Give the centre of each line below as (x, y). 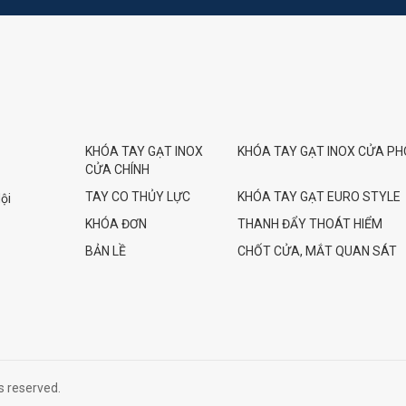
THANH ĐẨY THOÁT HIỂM (310, 223)
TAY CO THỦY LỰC (137, 196)
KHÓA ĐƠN (116, 223)
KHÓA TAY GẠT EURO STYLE (319, 196)
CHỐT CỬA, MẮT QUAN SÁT (318, 251)
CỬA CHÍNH (117, 169)
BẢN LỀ (105, 251)
